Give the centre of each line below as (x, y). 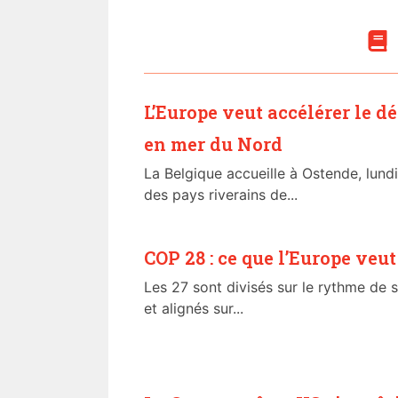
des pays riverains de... (221, 195)
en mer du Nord (213, 144)
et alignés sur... (194, 309)
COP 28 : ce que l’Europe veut (270, 258)
